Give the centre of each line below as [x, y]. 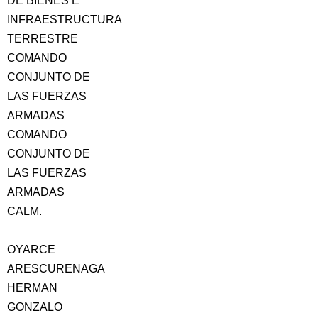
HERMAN [32, 288]
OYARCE [31, 250]
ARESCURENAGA [56, 269]
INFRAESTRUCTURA [65, 20]
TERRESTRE [43, 39]
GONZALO [35, 307]
